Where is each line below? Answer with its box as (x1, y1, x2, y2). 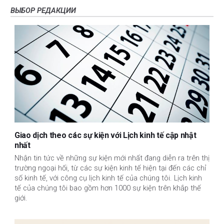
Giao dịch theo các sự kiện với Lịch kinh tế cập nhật (14, 130, 196, 140)
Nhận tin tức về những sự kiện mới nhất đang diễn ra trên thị (14, 153, 209, 163)
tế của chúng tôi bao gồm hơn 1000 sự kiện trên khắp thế (14, 183, 201, 193)
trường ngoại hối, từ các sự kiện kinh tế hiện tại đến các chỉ (14, 163, 206, 173)
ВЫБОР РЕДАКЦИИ (10, 5, 76, 15)
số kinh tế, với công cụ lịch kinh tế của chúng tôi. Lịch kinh (14, 173, 202, 183)
